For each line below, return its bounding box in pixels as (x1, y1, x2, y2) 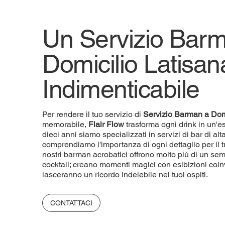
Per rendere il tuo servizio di (42, 109, 141, 119)
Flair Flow (88, 119, 124, 129)
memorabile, (42, 119, 88, 129)
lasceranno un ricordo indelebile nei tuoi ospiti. (42, 169, 208, 179)
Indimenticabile (42, 74, 199, 103)
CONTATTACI (50, 198, 92, 207)
